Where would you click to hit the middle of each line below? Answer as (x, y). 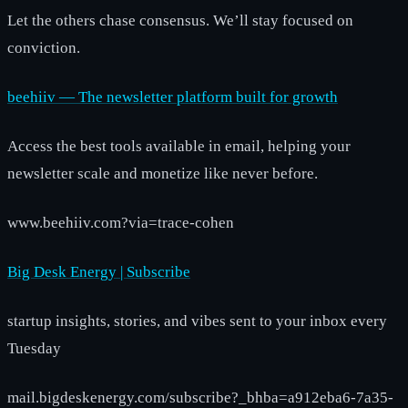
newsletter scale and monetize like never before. (163, 173)
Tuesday (34, 348)
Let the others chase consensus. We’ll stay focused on (180, 20)
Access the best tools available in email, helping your (179, 146)
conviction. (44, 47)
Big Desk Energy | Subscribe (99, 271)
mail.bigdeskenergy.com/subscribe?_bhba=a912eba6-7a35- (200, 397)
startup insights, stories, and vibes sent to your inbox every (197, 321)
